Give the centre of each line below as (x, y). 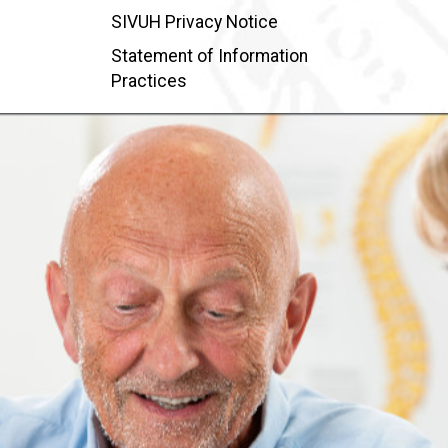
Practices (148, 80)
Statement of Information (209, 55)
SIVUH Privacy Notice (194, 22)
